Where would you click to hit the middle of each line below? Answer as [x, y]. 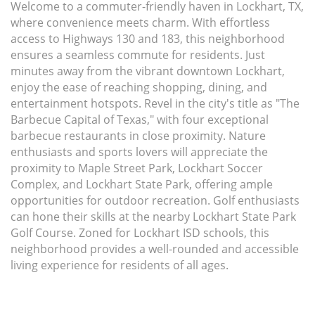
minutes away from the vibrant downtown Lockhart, [148, 71]
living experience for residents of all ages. [120, 265]
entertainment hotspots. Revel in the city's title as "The [155, 103]
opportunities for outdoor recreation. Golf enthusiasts [155, 200]
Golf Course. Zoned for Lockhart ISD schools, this [140, 232]
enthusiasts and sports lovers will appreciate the [139, 152]
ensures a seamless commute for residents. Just [138, 54]
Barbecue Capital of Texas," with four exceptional [140, 119]
